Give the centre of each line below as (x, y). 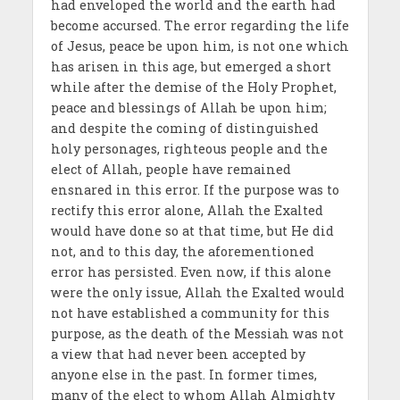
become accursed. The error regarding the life (200, 26)
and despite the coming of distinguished (184, 129)
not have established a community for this (190, 313)
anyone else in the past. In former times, (183, 375)
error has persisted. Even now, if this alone (191, 272)
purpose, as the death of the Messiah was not (197, 334)
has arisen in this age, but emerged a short (191, 67)
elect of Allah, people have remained (171, 170)
